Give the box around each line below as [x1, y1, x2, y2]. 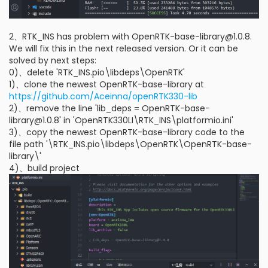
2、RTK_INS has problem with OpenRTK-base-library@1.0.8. [9, 30, 252, 42]
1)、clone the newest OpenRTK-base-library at [9, 78, 204, 90]
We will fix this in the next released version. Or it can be [9, 42, 238, 54]
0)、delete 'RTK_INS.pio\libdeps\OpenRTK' [9, 66, 185, 78]
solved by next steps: [9, 54, 96, 66]
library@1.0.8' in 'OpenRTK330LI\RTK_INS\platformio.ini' [9, 114, 233, 126]
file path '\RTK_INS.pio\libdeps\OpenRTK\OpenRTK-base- [9, 138, 252, 150]
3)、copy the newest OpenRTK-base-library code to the [9, 126, 245, 138]
